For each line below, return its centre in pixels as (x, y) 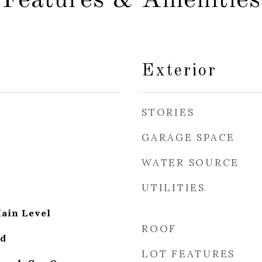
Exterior (179, 71)
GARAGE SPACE (188, 137)
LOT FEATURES (188, 254)
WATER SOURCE (190, 163)
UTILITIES (173, 188)
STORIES (168, 112)
